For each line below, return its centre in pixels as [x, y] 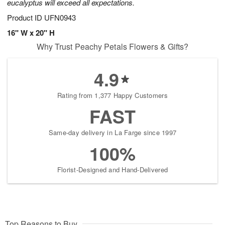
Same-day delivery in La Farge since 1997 [113, 133]
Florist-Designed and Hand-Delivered [113, 170]
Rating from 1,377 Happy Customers [113, 95]
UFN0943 [60, 18]
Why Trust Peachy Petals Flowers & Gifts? [113, 47]
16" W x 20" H [31, 33]
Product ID [26, 18]
